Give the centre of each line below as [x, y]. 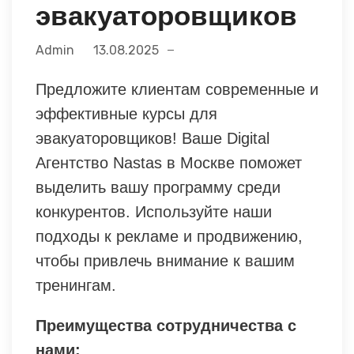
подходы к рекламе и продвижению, [169, 236]
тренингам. [76, 285]
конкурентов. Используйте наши [154, 211]
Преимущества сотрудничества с [166, 325]
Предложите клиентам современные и [177, 89]
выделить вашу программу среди [158, 187]
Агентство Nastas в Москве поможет [169, 162]
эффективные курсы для [126, 113]
